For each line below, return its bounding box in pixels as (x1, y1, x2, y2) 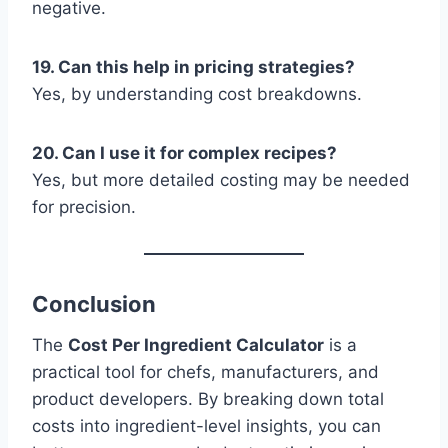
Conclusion (32, 291, 156, 318)
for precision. (32, 197, 136, 218)
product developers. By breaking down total (32, 389, 384, 410)
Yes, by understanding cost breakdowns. (32, 84, 362, 105)
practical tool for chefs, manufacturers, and (32, 362, 379, 383)
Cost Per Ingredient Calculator (68, 335, 324, 356)
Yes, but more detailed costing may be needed (32, 170, 410, 191)
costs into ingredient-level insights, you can (32, 416, 381, 437)
